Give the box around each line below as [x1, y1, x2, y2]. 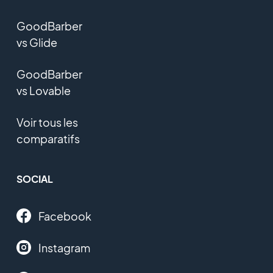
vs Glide [16, 35, 57, 49]
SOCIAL [16, 172, 53, 185]
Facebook [38, 208, 91, 223]
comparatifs [16, 131, 80, 146]
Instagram [38, 240, 90, 255]
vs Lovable [16, 83, 71, 97]
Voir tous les [16, 115, 78, 129]
